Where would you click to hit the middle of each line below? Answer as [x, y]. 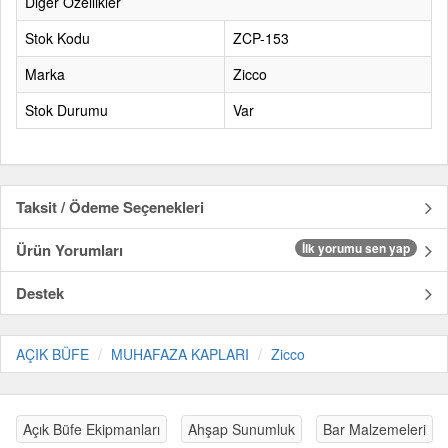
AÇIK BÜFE [52, 354]
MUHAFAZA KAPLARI [180, 354]
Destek [40, 293]
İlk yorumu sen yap [356, 248]
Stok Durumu [66, 110]
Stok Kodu [57, 38]
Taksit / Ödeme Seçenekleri [110, 207]
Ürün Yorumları [69, 250]
